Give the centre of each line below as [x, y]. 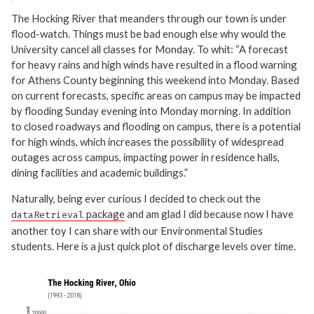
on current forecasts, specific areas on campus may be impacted [156, 96]
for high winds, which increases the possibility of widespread [148, 142]
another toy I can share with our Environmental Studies [137, 231]
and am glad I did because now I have [209, 214]
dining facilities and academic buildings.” [100, 173]
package [104, 214]
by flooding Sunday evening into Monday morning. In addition [151, 111]
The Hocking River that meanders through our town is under [149, 19]
